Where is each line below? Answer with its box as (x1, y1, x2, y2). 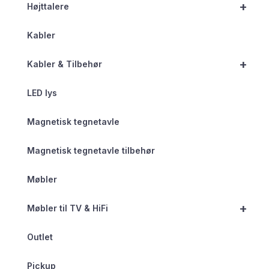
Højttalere (27, 1, 69, 12)
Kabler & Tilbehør (27, 59, 102, 70)
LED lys (27, 88, 57, 98)
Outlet (27, 232, 53, 243)
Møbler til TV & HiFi (27, 203, 108, 214)
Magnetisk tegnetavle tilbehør (27, 145, 155, 156)
